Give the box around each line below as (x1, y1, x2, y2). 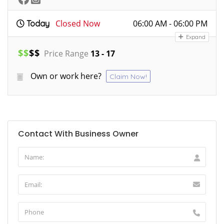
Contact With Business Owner (18, 128, 138, 140)
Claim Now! (109, 72, 147, 81)
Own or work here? (30, 70, 101, 82)
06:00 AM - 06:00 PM (133, 18, 207, 29)
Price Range (42, 48, 90, 59)
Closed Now (55, 18, 100, 29)
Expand (184, 33, 205, 41)
